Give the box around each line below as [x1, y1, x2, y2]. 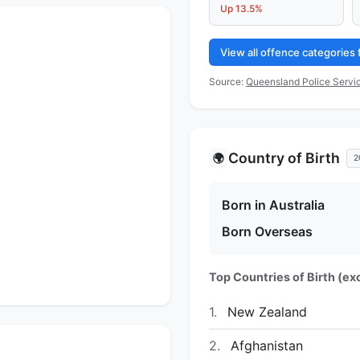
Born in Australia [222, 196, 325, 213]
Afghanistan [227, 337, 303, 354]
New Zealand [223, 303, 307, 320]
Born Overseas [222, 223, 313, 239]
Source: [209, 75, 246, 88]
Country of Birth [228, 149, 340, 166]
